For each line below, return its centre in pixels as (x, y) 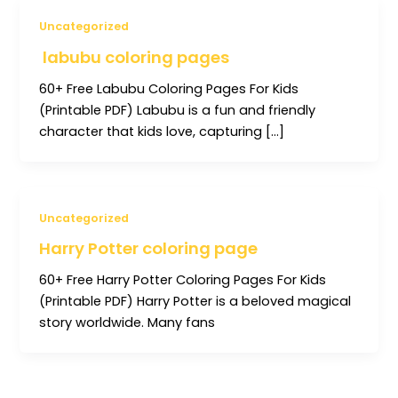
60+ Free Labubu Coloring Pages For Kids (169, 88)
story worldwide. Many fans (127, 323)
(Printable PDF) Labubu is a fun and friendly (178, 110)
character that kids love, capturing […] (162, 131)
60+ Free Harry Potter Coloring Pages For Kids (183, 280)
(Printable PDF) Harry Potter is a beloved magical (195, 302)
